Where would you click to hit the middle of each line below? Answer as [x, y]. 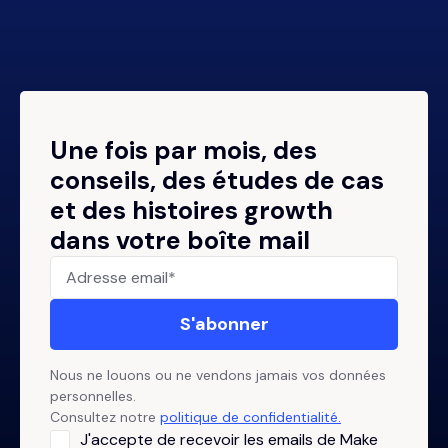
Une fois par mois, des [183, 151]
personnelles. [93, 396]
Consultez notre [105, 417]
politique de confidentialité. [250, 417]
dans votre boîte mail [180, 241]
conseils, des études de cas [217, 181]
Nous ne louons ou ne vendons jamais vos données [218, 375]
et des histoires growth [191, 211]
